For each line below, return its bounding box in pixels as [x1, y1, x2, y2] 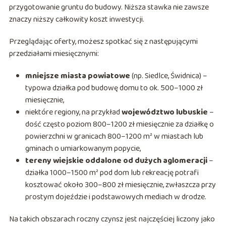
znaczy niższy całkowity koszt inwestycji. [9, 13, 144, 26]
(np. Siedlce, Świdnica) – [130, 70, 207, 83]
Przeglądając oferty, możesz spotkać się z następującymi [9, 35, 198, 48]
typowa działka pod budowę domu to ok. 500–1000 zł [25, 82, 203, 95]
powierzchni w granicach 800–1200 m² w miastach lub [25, 130, 203, 143]
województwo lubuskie [121, 106, 208, 119]
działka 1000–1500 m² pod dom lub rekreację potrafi [25, 166, 199, 180]
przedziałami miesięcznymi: [9, 47, 99, 61]
